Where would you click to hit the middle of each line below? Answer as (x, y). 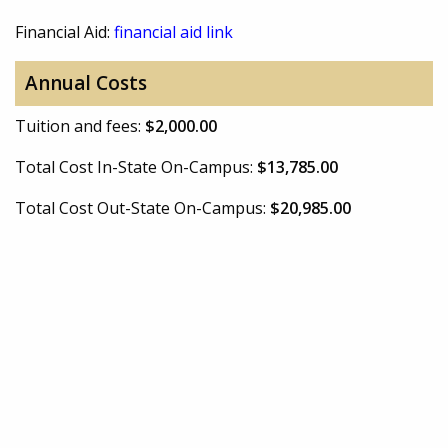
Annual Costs (85, 83)
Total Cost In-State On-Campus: (136, 166)
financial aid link (173, 31)
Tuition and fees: (80, 125)
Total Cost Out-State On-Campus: (142, 207)
